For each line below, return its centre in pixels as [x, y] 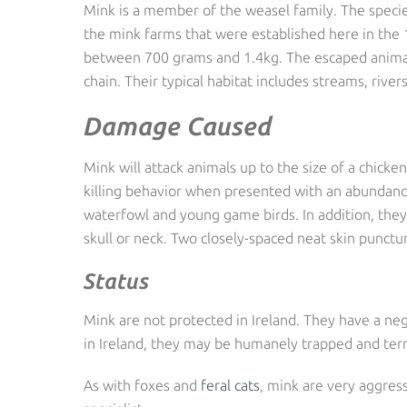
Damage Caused [178, 127]
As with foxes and [142, 386]
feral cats [230, 386]
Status [116, 282]
